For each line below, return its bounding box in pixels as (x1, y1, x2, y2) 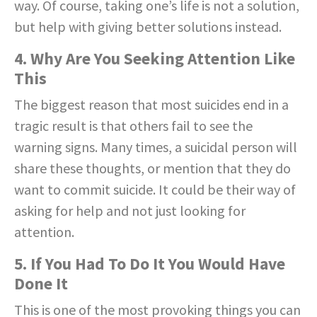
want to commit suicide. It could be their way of (14, 180, 296, 198)
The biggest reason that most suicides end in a (14, 95, 289, 113)
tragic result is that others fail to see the (14, 116, 253, 134)
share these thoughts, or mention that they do (14, 158, 291, 177)
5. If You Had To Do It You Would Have (14, 253, 285, 274)
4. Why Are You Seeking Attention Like (14, 47, 295, 69)
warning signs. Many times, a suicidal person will (14, 137, 297, 156)
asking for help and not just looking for (14, 201, 246, 219)
